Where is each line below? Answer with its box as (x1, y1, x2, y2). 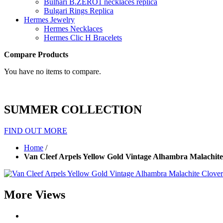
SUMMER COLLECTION (4, 103, 142, 116)
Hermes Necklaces (44, 24, 103, 33)
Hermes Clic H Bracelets (44, 33, 122, 42)
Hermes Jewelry (24, 15, 75, 24)
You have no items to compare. (4, 67, 101, 76)
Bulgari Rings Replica (44, 6, 113, 15)
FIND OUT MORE (4, 126, 67, 135)
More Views (4, 188, 65, 202)
